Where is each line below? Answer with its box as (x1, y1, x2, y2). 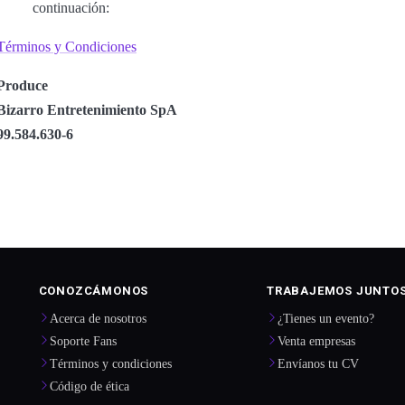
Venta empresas (278, 333, 356, 348)
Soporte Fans (49, 333, 117, 348)
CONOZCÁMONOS (38, 284, 149, 298)
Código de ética (49, 378, 129, 393)
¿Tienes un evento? (278, 310, 375, 325)
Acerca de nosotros (49, 310, 146, 325)
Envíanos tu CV (278, 355, 360, 371)
